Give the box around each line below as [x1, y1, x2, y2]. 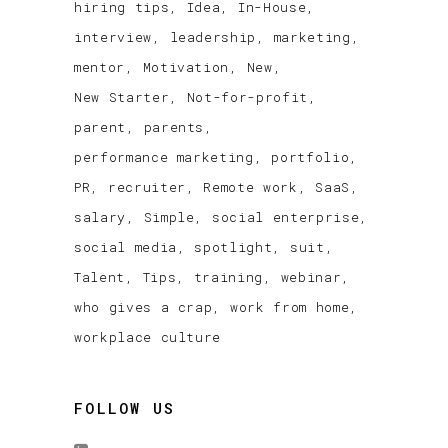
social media [74, 237, 177, 256]
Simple [143, 207, 195, 226]
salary [74, 207, 126, 226]
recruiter [107, 177, 186, 196]
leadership [169, 27, 257, 46]
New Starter [74, 87, 170, 106]
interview [74, 27, 152, 46]
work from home [230, 298, 350, 317]
